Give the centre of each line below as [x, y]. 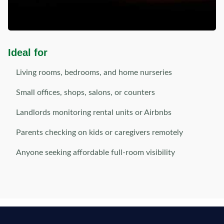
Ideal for [28, 52]
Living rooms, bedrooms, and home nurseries [94, 72]
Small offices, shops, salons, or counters [85, 92]
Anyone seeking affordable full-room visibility [95, 152]
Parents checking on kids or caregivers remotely [99, 132]
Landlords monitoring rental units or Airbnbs [94, 112]
